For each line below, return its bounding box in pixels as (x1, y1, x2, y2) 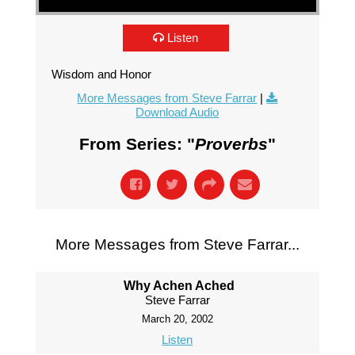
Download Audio (136, 105, 219, 119)
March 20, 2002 (141, 313, 213, 325)
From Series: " (78, 135, 195, 153)
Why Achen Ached (124, 279, 235, 292)
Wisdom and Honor (51, 67, 151, 81)
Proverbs (194, 135, 268, 153)
